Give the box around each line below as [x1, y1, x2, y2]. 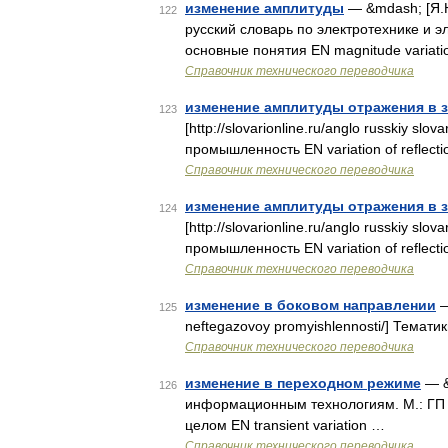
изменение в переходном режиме [185, 375, 421, 391]
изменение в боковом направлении [185, 297, 436, 313]
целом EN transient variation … [185, 417, 385, 433]
